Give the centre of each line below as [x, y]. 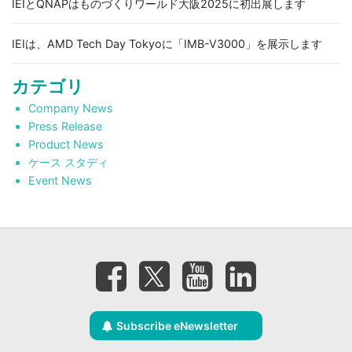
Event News [60, 180]
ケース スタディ [68, 162]
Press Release [65, 126]
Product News [66, 144]
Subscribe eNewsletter [178, 326]
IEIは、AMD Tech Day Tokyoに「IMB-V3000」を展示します [167, 43]
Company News [70, 108]
